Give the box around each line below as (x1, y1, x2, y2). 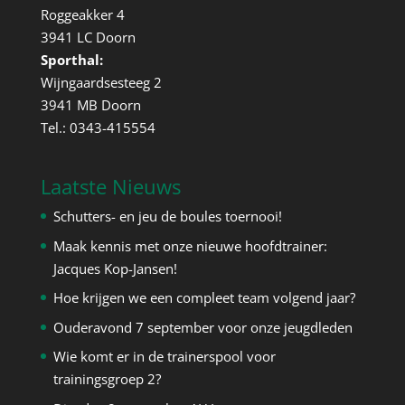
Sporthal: (40, 51, 103, 70)
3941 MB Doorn (40, 96, 141, 115)
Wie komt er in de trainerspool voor (52, 347, 276, 366)
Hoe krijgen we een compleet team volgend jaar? (52, 288, 355, 307)
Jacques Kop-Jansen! (52, 259, 177, 278)
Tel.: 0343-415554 (40, 118, 155, 137)
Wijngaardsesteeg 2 (40, 73, 162, 92)
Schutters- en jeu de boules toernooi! (52, 207, 282, 226)
